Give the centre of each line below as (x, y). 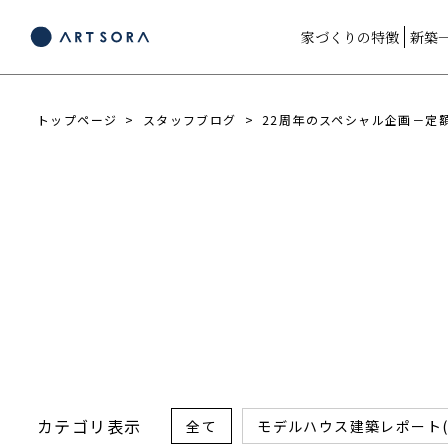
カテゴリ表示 (89, 425)
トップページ (77, 119)
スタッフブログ (189, 119)
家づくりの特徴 (350, 37)
